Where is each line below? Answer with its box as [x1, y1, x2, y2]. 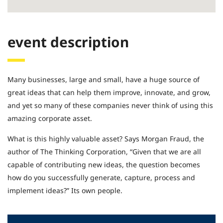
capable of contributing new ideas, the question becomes [7, 160, 200, 169]
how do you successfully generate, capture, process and [7, 173, 195, 182]
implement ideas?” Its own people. [7, 186, 122, 195]
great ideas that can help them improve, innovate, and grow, [7, 88, 211, 97]
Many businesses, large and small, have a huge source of [7, 75, 200, 84]
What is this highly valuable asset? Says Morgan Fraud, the [7, 134, 204, 143]
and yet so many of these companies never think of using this [7, 101, 213, 110]
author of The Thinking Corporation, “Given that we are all [7, 147, 201, 156]
